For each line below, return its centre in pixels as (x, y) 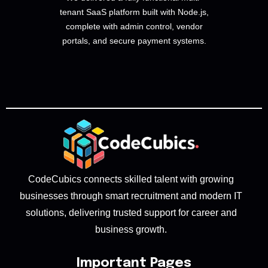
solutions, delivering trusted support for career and (131, 212)
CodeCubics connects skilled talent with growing (131, 179)
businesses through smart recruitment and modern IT (131, 196)
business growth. (131, 229)
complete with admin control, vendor (134, 27)
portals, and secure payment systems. (134, 41)
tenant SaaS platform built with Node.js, (134, 12)
